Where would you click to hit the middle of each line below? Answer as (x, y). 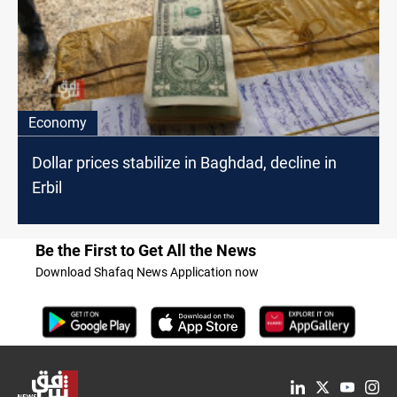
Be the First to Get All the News (146, 251)
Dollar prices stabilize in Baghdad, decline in (184, 163)
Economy (58, 123)
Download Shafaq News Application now (147, 272)
